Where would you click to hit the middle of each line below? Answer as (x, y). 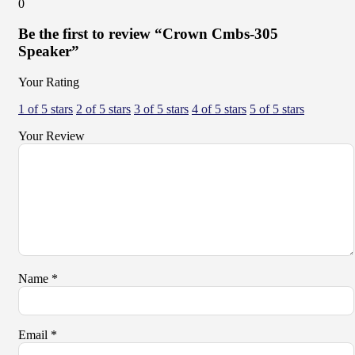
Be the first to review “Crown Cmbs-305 (148, 34)
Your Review (52, 136)
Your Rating (49, 82)
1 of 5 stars (46, 109)
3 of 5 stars (161, 109)
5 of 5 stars (277, 109)
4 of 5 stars (219, 109)
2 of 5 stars (103, 109)
